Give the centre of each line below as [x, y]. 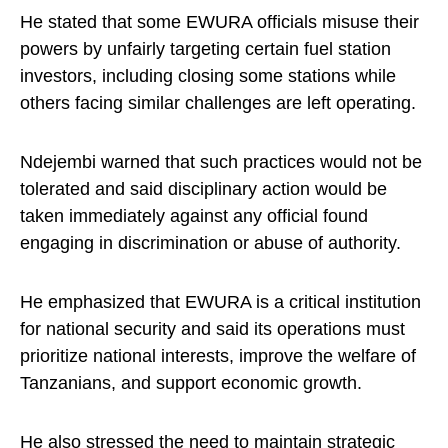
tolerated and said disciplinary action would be [203, 189]
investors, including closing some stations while [208, 76]
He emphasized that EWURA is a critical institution [220, 302]
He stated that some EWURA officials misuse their [219, 22]
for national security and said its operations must [212, 329]
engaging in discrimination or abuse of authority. [210, 243]
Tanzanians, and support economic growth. [191, 383]
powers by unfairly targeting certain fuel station [205, 49]
